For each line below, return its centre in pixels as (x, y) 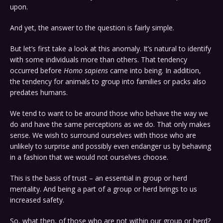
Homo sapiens (86, 71)
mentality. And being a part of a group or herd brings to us (104, 189)
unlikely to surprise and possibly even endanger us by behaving (111, 146)
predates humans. (39, 93)
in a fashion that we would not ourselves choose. (89, 157)
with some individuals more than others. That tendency (99, 60)
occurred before (37, 71)
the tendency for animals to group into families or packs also (108, 82)
